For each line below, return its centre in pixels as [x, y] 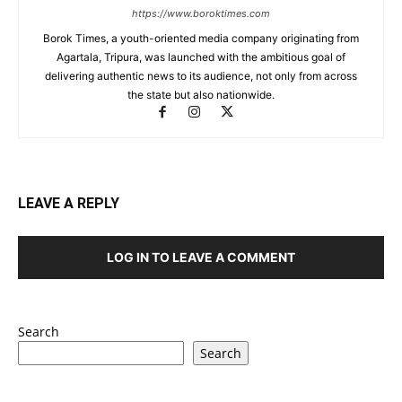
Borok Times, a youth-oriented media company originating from [201, 38]
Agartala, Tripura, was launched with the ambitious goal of [201, 57]
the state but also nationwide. [201, 94]
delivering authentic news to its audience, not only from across [201, 75]
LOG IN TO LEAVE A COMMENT [201, 257]
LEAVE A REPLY [69, 203]
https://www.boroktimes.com [201, 13]
